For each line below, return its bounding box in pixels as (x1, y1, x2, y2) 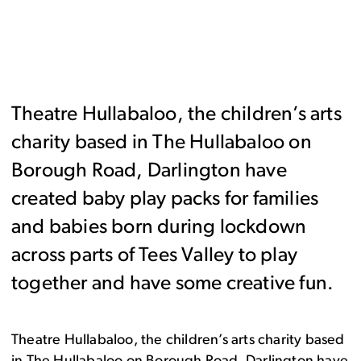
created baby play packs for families (11, 189, 319, 210)
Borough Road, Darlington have (11, 161, 287, 182)
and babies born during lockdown (11, 218, 307, 239)
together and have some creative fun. (11, 274, 334, 295)
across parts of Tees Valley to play (11, 246, 298, 267)
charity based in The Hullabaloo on (11, 133, 312, 154)
